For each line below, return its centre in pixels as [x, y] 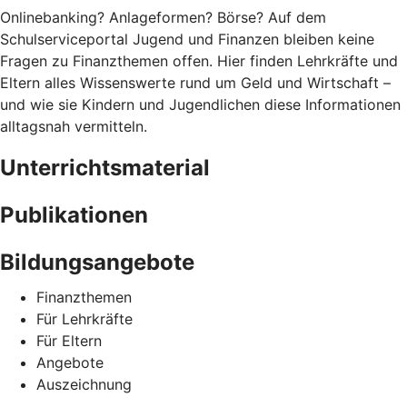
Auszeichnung [84, 384]
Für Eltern [69, 340]
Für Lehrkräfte [84, 318]
